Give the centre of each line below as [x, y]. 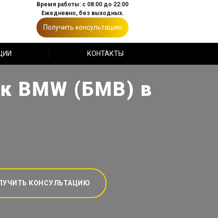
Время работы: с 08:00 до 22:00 [82, 4]
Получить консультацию [82, 27]
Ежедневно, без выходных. [82, 13]
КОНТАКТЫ [105, 54]
